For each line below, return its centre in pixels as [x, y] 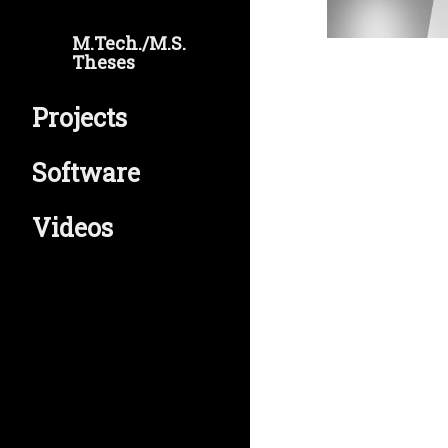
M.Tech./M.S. [129, 43]
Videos [72, 227]
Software [86, 172]
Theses [103, 62]
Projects [79, 117]
